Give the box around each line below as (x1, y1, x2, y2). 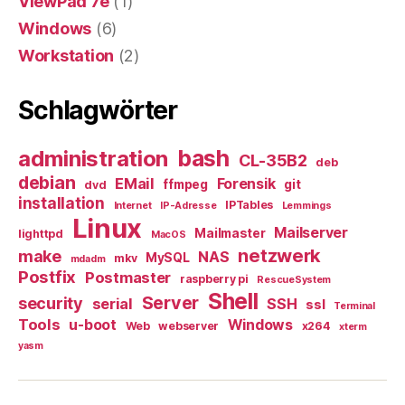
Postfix (18, 267, 77, 287)
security (18, 293, 83, 313)
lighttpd (18, 227, 63, 240)
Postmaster (84, 268, 172, 287)
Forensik (216, 175, 276, 193)
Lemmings (281, 200, 332, 212)
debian (18, 172, 76, 193)
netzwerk (238, 244, 322, 267)
